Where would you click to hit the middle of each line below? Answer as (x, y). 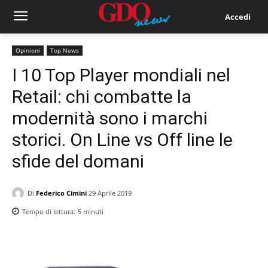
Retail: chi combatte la (102, 97)
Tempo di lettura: (50, 212)
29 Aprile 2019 (110, 193)
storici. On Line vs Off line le (122, 140)
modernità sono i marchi (110, 118)
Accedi (237, 16)
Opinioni (28, 50)
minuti (92, 212)
